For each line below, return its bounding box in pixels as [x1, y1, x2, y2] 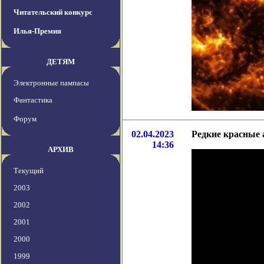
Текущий [14, 166, 44, 176]
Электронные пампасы [14, 78, 89, 88]
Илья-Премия [14, 27, 61, 36]
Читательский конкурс [14, 8, 93, 17]
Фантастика [14, 95, 52, 105]
